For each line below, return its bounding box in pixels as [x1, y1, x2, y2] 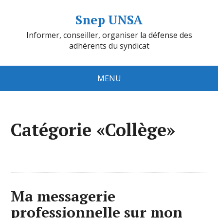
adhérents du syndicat [69, 40, 149, 51]
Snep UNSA [75, 11, 143, 28]
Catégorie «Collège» [11, 118, 176, 141]
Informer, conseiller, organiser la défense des [26, 30, 192, 40]
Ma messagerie [11, 186, 116, 206]
